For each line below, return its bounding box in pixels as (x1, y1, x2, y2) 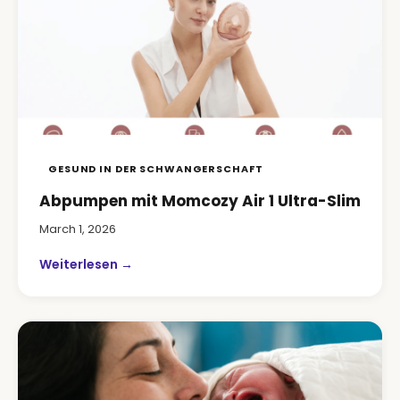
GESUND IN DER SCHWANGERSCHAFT (48, 162, 263, 176)
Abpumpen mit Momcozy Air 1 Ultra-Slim (39, 190, 361, 212)
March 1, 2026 (39, 221, 116, 237)
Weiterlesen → (39, 255, 133, 273)
